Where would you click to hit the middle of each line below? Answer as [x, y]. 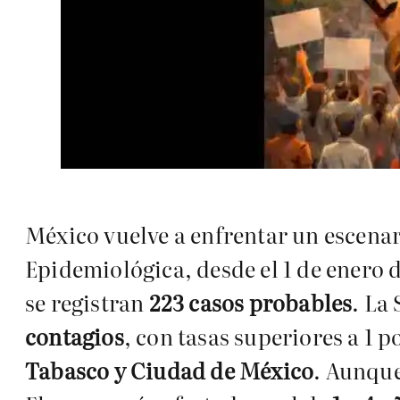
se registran [87, 303]
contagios [75, 337]
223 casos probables [250, 303]
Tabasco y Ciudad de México [170, 371]
